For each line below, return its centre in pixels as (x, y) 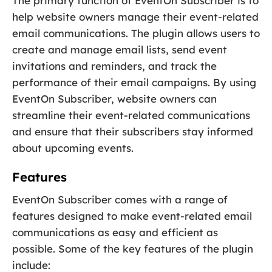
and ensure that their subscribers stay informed (133, 132)
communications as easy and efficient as (115, 233)
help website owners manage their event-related (135, 17)
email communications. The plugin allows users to (136, 33)
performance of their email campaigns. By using (134, 83)
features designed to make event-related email (132, 216)
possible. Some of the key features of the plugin (133, 249)
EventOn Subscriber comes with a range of (120, 200)
